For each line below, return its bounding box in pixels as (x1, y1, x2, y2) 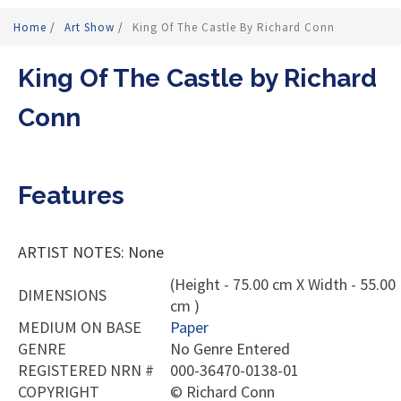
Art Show (64, 20, 118, 36)
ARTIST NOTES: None (18, 242, 164, 263)
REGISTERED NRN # (18, 360, 154, 381)
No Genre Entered (170, 338, 290, 360)
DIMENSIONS (18, 285, 107, 306)
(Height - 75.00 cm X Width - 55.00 (170, 274, 396, 295)
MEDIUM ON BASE (18, 317, 141, 338)
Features (18, 181, 124, 211)
